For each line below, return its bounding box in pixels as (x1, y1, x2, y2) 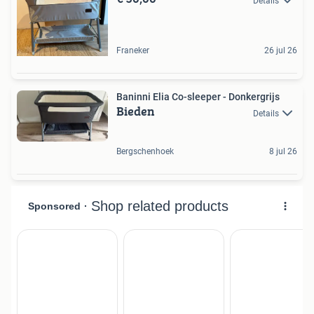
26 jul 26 (264, 46, 297, 56)
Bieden (116, 102, 155, 121)
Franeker (116, 46, 149, 56)
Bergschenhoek (116, 146, 174, 156)
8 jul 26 (269, 146, 297, 156)
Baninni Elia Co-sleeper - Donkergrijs (116, 91, 280, 103)
